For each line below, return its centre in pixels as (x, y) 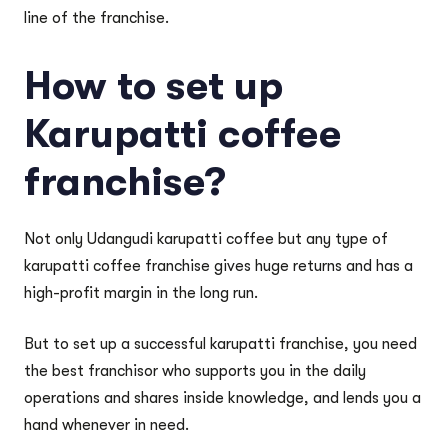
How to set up (153, 86)
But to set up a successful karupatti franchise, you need (220, 344)
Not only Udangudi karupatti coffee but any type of (206, 239)
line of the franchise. (96, 18)
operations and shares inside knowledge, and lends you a (222, 398)
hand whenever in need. (110, 425)
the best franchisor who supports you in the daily (195, 371)
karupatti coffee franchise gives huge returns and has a (218, 266)
